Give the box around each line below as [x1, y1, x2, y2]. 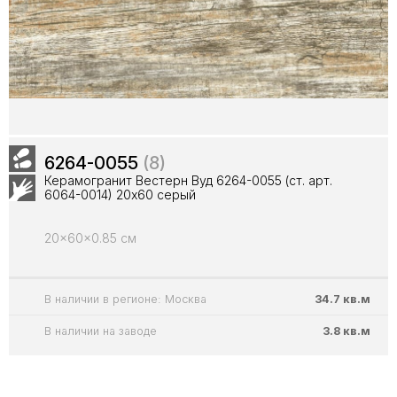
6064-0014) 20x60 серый [44, 187, 196, 202]
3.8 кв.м [323, 324, 370, 338]
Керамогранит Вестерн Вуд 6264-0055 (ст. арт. [44, 173, 332, 188]
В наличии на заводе [44, 324, 157, 338]
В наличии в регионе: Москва [44, 292, 206, 306]
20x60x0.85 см [44, 230, 136, 245]
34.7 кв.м [315, 292, 370, 306]
